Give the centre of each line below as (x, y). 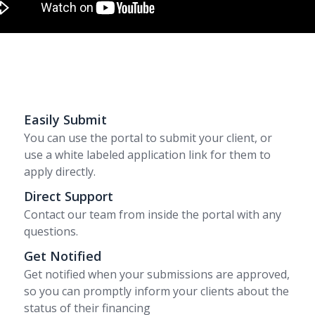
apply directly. (59, 171)
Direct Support (68, 196)
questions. (51, 231)
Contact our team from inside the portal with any (152, 214)
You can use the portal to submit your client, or (148, 137)
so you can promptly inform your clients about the (156, 291)
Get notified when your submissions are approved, (156, 274)
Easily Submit (65, 119)
